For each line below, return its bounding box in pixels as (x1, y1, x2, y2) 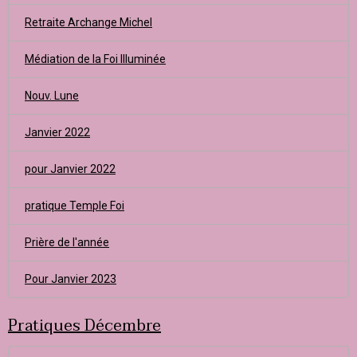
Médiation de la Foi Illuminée (25, 53, 166, 65)
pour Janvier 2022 (25, 163, 116, 175)
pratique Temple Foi (25, 199, 124, 212)
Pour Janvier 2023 (25, 273, 116, 285)
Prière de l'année (25, 236, 109, 249)
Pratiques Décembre (8, 312, 161, 339)
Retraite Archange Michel (25, 16, 152, 29)
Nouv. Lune (25, 89, 79, 102)
